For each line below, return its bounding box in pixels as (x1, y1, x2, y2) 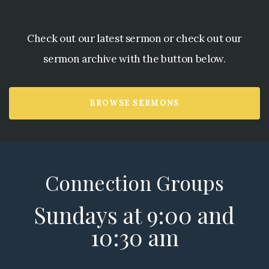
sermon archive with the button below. (43, 52, 226, 66)
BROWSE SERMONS (89, 98, 180, 109)
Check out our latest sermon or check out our (26, 32, 243, 46)
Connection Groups (45, 169, 224, 196)
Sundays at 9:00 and (34, 200, 235, 230)
